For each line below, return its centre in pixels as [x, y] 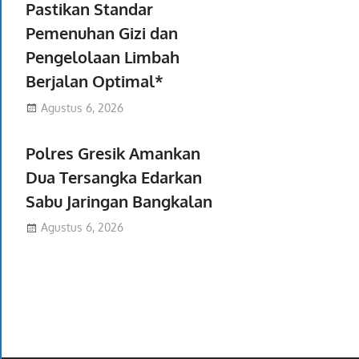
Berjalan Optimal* [95, 81]
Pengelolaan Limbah [103, 57]
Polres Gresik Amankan [113, 153]
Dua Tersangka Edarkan [114, 177]
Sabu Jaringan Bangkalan [119, 201]
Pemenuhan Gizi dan [102, 33]
